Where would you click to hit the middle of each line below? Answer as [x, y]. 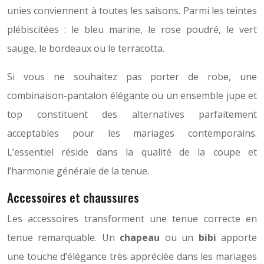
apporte [237, 238]
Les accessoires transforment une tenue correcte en [132, 219]
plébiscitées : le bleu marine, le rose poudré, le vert [132, 30]
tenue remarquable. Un [64, 238]
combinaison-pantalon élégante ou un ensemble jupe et [132, 96]
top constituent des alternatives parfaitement [132, 115]
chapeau [140, 238]
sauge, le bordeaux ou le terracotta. [86, 49]
